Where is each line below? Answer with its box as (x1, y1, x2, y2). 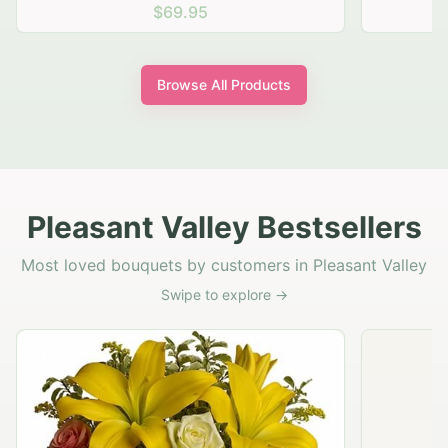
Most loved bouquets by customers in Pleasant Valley (21, 255, 427, 276)
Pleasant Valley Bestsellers (26, 209, 422, 246)
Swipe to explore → (160, 286, 288, 304)
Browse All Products (157, 76, 291, 94)
